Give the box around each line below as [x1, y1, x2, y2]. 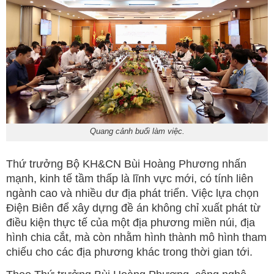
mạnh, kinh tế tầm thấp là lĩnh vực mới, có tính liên [6, 172, 253, 185]
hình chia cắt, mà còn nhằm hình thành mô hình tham [6, 231, 267, 244]
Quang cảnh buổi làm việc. [89, 127, 185, 136]
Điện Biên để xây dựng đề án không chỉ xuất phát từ [6, 202, 261, 215]
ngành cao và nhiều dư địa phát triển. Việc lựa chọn [6, 187, 259, 200]
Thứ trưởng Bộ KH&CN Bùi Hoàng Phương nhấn [6, 158, 246, 171]
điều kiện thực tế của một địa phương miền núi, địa [6, 217, 255, 229]
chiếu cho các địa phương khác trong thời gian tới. [6, 246, 253, 259]
